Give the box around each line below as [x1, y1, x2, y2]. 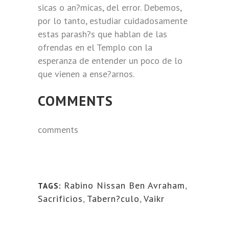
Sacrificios [38, 193, 83, 204]
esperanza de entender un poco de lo [38, 55, 182, 66]
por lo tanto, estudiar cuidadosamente [38, 15, 188, 27]
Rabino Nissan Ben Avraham [64, 179, 185, 191]
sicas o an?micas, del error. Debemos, [38, 2, 181, 13]
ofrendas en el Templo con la [38, 41, 152, 53]
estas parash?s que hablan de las [38, 28, 167, 40]
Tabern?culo [87, 193, 140, 204]
